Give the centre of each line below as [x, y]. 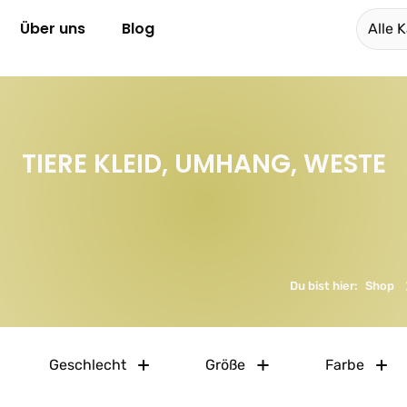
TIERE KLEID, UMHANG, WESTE [203, 164]
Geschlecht [87, 365]
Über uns [52, 29]
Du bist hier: [324, 286]
